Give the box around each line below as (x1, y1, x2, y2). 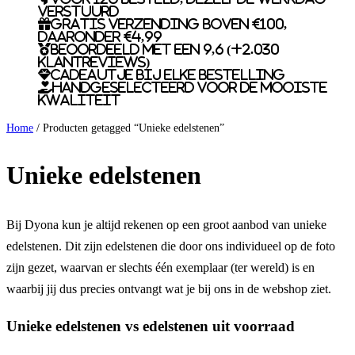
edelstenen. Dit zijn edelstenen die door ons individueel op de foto (6, 239, 335, 253)
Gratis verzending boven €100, (51, 17, 287, 30)
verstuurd (38, 4, 119, 17)
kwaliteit (38, 93, 120, 106)
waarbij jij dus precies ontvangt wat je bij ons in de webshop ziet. (6, 281, 331, 296)
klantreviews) (38, 55, 150, 68)
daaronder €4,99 (38, 29, 162, 43)
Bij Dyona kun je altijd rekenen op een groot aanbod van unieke (6, 217, 326, 231)
